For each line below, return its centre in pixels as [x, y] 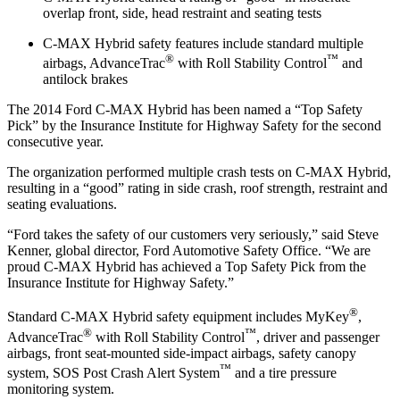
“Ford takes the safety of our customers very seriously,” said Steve [193, 235]
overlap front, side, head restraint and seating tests [182, 12]
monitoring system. [61, 389]
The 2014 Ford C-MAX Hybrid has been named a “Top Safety [185, 110]
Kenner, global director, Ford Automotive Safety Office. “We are [189, 251]
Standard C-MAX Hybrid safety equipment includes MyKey [178, 317]
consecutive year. [55, 142]
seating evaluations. [62, 204]
